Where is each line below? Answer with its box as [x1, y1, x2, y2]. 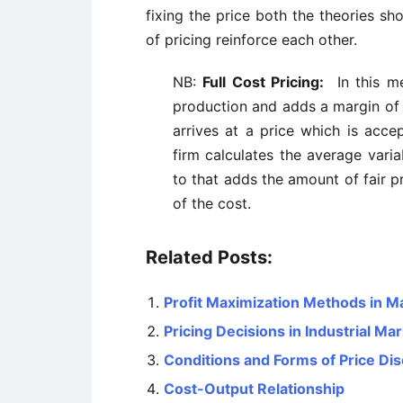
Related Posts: [146, 246, 273, 268]
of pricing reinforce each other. [146, 31, 357, 49]
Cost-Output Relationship [164, 380, 345, 398]
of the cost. [173, 194, 251, 212]
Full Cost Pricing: [202, 73, 325, 91]
